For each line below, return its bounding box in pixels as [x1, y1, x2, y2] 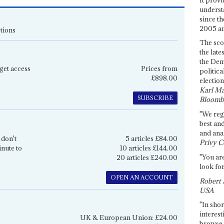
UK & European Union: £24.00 [79, 213, 177, 222]
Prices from [140, 64, 177, 73]
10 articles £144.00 [119, 143, 177, 152]
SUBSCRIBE [137, 94, 173, 102]
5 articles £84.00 [125, 133, 177, 143]
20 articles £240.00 [116, 152, 177, 162]
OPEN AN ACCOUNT [110, 173, 173, 181]
